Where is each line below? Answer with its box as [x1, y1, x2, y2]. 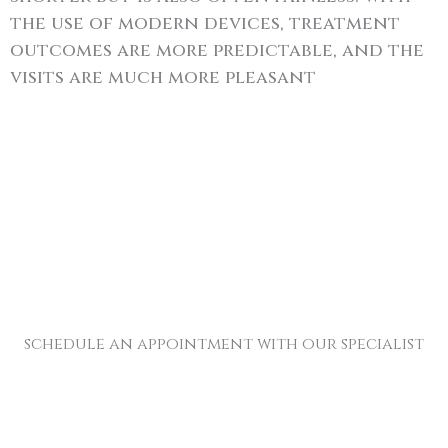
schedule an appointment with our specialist [24, 333, 424, 355]
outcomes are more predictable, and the [10, 38, 424, 63]
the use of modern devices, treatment [10, 11, 400, 36]
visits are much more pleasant [10, 65, 316, 90]
